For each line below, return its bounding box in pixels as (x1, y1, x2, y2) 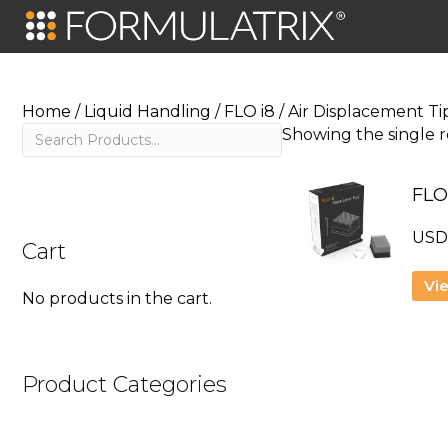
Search (21, 124, 81, 143)
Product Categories (22, 371, 227, 398)
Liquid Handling (84, 102, 211, 121)
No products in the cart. (22, 289, 212, 308)
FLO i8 (224, 102, 275, 121)
